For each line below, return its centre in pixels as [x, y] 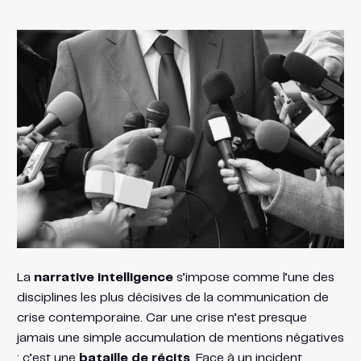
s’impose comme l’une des [253, 277]
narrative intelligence [103, 277]
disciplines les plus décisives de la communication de [172, 297]
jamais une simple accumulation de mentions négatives [180, 338]
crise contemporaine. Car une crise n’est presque [162, 317]
